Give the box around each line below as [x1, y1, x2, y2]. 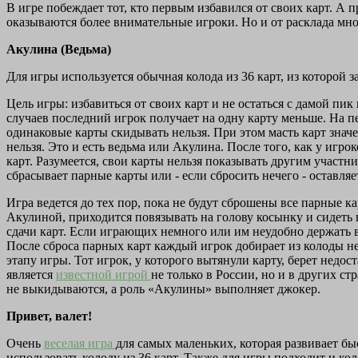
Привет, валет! [6, 309, 92, 324]
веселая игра [44, 336, 116, 351]
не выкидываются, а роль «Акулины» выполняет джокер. [6, 282, 320, 296]
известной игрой [56, 268, 151, 282]
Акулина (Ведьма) [6, 42, 111, 57]
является [6, 268, 56, 282]
